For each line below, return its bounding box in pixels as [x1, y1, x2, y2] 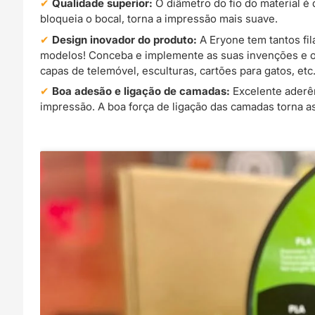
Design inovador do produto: [52, 32, 198, 46]
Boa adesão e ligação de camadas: [52, 84, 231, 98]
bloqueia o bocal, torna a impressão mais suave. [40, 11, 278, 25]
